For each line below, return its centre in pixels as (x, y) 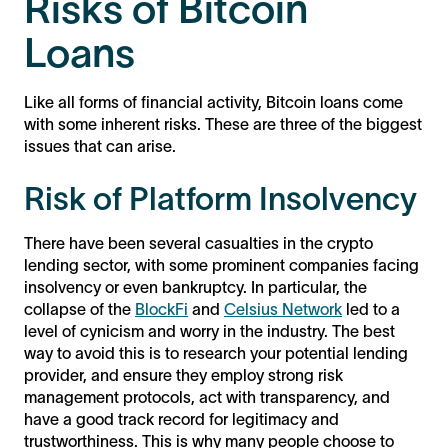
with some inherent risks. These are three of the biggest (223, 123)
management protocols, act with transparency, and (207, 396)
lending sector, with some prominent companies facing (221, 264)
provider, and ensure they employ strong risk (183, 374)
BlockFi (161, 308)
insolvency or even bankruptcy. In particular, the (195, 286)
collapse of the (79, 308)
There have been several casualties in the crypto (198, 242)
